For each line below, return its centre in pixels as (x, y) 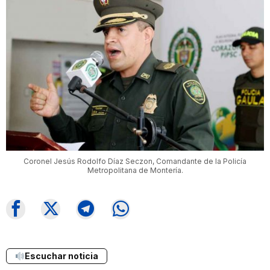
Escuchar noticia (61, 256)
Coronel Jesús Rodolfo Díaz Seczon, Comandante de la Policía (135, 161)
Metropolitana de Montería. (135, 170)
